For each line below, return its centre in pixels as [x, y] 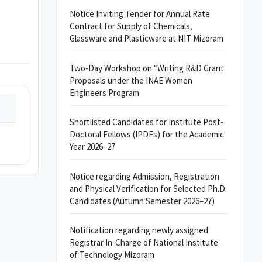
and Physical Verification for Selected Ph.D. [148, 188]
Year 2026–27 [92, 146]
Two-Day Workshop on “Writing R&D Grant [147, 68]
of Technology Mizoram [112, 255]
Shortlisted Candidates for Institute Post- [146, 122]
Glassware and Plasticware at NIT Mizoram [146, 38]
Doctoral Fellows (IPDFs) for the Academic [147, 134]
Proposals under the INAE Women [131, 80]
